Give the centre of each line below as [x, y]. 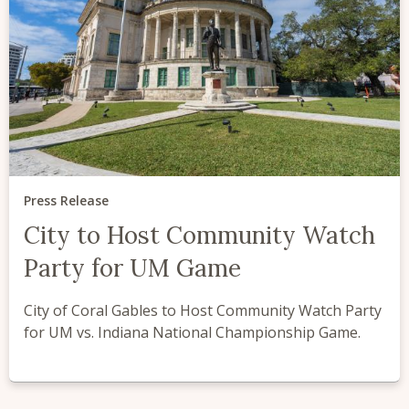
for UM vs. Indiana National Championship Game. [192, 332]
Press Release [66, 200]
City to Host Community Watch [199, 235]
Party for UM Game [132, 267]
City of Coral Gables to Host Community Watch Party [203, 310]
